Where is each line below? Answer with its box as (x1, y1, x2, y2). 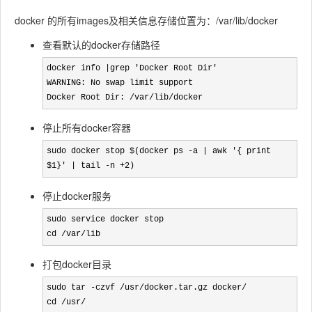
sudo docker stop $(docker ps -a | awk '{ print (47, 146, 271, 156)
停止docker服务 (42, 189, 111, 203)
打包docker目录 (42, 257, 111, 271)
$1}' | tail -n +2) (47, 161, 134, 171)
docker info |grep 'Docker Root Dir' (47, 63, 217, 73)
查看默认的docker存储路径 (42, 38, 160, 52)
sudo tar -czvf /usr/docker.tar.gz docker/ (47, 283, 247, 292)
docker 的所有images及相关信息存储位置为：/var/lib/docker (15, 13, 278, 27)
